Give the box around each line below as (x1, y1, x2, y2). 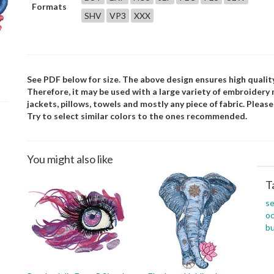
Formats (32, 1, 67, 12)
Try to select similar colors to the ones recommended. (27, 111, 247, 121)
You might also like (27, 152, 113, 166)
